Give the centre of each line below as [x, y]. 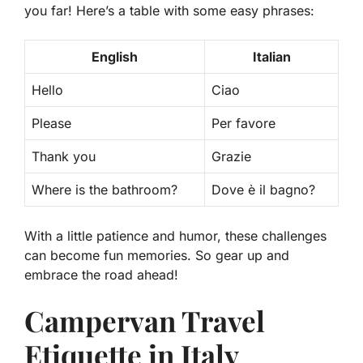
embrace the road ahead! [101, 274]
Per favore [243, 123]
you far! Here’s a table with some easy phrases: [169, 10]
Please [51, 123]
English [115, 56]
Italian [271, 56]
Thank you [64, 156]
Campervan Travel [145, 320]
